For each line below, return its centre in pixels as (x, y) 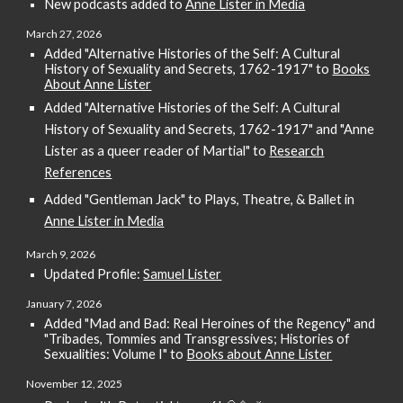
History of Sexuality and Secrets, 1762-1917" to (188, 69)
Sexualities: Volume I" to (116, 354)
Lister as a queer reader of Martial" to (157, 151)
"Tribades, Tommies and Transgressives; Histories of (197, 339)
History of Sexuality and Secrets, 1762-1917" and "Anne (210, 129)
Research (297, 151)
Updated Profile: (94, 274)
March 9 (46, 254)
